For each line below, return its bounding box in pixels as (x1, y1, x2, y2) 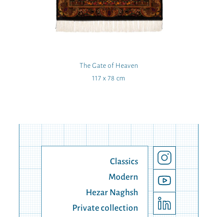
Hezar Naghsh (86, 185, 138, 201)
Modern (108, 170, 138, 186)
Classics (110, 154, 138, 170)
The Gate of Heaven (79, 60, 138, 73)
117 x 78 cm (92, 72, 125, 85)
